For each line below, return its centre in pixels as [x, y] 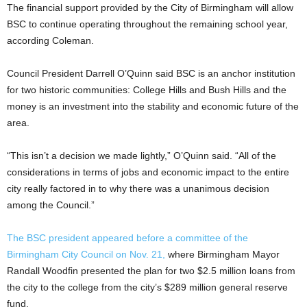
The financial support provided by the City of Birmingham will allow [150, 7]
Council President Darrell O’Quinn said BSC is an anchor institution [151, 73]
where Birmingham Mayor [222, 254]
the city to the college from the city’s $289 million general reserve [147, 287]
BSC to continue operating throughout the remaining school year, [147, 24]
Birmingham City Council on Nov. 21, [86, 254]
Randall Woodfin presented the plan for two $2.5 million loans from [151, 270]
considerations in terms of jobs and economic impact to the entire [148, 172]
